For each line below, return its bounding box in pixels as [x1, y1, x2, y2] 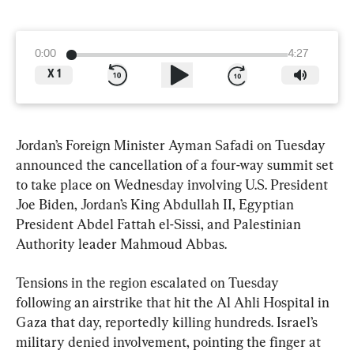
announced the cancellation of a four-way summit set [16, 156, 337, 173]
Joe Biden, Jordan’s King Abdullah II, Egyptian [16, 196, 297, 213]
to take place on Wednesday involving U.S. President [16, 176, 331, 193]
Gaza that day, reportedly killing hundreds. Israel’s [16, 314, 321, 330]
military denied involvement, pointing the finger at [16, 333, 324, 350]
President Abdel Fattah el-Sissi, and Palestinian [16, 216, 304, 232]
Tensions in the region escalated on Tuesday [16, 274, 282, 291]
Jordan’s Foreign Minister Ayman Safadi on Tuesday [16, 137, 329, 153]
